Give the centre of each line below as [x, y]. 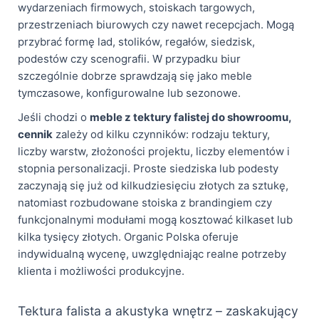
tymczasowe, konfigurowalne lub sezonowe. [129, 93]
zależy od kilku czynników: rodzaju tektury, [161, 134]
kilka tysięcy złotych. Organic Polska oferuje [128, 236]
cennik [35, 134]
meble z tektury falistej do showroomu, [190, 117]
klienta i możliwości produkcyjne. [101, 271]
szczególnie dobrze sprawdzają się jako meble [135, 75]
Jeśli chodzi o [54, 117]
